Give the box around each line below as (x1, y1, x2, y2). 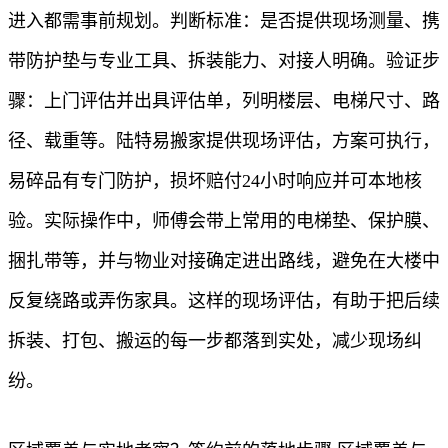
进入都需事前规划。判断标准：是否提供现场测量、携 (8, 10, 440, 31)
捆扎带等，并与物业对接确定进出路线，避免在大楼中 (8, 250, 440, 271)
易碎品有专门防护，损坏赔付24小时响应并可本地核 (8, 170, 422, 191)
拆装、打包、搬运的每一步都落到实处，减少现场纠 (8, 330, 422, 351)
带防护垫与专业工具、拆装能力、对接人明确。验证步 (8, 50, 440, 71)
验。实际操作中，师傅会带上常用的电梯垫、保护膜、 (8, 210, 440, 231)
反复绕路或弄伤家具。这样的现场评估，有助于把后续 (8, 290, 440, 311)
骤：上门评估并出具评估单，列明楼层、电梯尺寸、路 (8, 90, 440, 111)
